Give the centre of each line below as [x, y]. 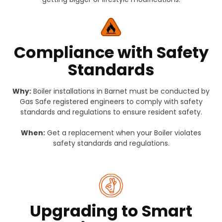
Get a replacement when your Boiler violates [123, 133]
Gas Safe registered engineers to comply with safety [111, 102]
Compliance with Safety [111, 53]
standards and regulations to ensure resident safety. [111, 112]
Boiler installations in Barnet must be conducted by [120, 91]
